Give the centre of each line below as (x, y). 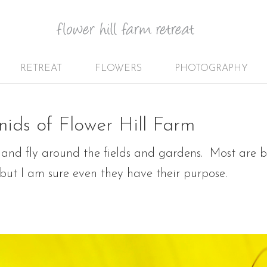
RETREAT (41, 69)
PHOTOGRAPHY (211, 69)
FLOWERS (118, 69)
